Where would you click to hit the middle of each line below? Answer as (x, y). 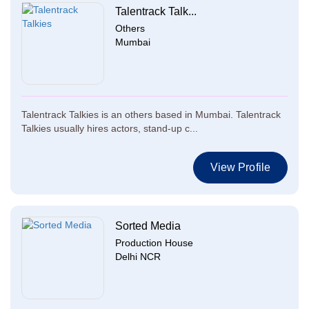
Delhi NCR (138, 257)
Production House (154, 243)
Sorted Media (148, 226)
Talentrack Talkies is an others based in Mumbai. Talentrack (151, 114)
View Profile (240, 167)
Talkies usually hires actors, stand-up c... (110, 128)
